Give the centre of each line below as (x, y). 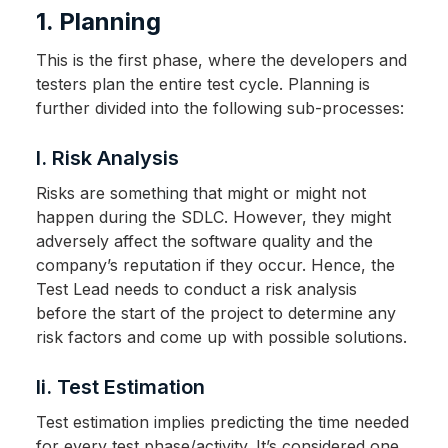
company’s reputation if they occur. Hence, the (215, 265)
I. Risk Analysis (107, 158)
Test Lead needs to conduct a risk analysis (196, 289)
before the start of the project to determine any (215, 313)
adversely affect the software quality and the (204, 241)
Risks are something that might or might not (200, 193)
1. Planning (98, 22)
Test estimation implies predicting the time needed (222, 422)
